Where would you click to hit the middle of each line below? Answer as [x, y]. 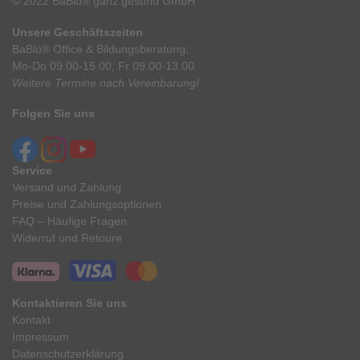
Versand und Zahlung [67, 187]
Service [32, 170]
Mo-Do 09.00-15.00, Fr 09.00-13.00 [103, 66]
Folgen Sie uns [53, 114]
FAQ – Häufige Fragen [70, 221]
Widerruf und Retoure [67, 238]
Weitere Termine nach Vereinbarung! [106, 83]
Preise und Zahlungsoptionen [87, 204]
